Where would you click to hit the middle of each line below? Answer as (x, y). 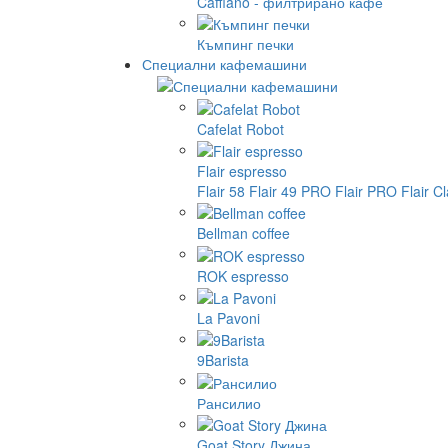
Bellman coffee (243, 233)
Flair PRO (366, 190)
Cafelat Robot (240, 128)
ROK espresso (243, 275)
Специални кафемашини (224, 63)
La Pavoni (228, 317)
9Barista (223, 360)
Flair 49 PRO (290, 190)
